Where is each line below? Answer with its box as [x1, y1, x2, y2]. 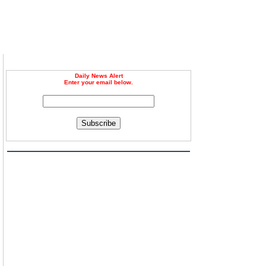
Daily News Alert [74, 72, 123, 79]
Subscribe [81, 119, 116, 128]
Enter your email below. [64, 79, 133, 85]
